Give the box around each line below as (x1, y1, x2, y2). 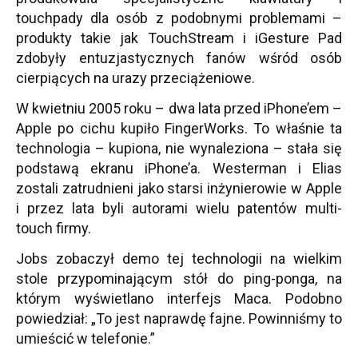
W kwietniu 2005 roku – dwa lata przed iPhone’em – (16, 100, 342, 117)
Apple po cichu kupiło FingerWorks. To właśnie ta (16, 120, 342, 137)
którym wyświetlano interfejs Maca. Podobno (16, 290, 342, 307)
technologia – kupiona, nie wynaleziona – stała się (16, 140, 342, 157)
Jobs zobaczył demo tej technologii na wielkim (16, 250, 342, 267)
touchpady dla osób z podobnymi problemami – (16, 10, 342, 26)
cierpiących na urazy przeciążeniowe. (16, 70, 255, 86)
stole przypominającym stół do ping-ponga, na (16, 270, 342, 287)
